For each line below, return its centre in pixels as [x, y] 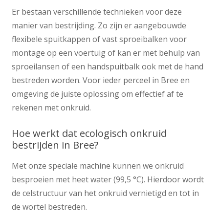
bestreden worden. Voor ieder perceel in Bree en [101, 80]
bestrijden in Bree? [55, 145]
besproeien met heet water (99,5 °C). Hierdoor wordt [108, 179]
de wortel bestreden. [49, 207]
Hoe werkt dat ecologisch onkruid [89, 133]
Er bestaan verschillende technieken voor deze [97, 12]
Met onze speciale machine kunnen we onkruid [98, 165]
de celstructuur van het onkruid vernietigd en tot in [105, 193]
